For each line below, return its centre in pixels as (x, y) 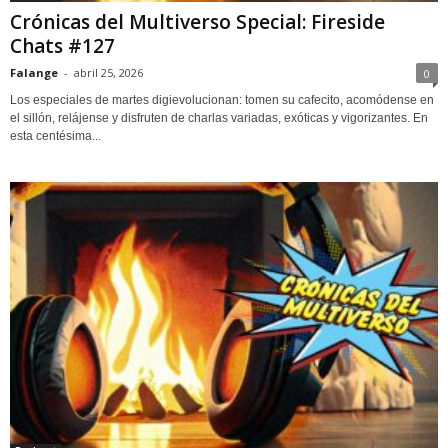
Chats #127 (62, 45)
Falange (34, 72)
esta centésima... (55, 135)
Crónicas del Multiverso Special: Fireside (197, 21)
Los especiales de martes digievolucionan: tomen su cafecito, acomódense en (222, 99)
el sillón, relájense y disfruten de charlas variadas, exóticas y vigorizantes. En (219, 117)
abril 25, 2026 (108, 72)
